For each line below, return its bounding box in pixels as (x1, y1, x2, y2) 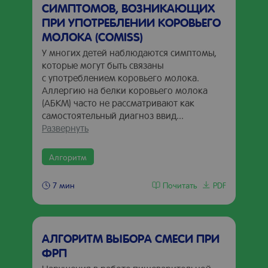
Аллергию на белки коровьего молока (42, 84, 208, 96)
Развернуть (42, 121, 89, 134)
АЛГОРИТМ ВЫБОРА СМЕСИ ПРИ (42, 230, 220, 246)
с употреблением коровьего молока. (42, 71, 199, 84)
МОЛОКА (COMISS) (42, 29, 143, 44)
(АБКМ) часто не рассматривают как (42, 96, 194, 109)
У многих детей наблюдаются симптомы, (42, 46, 217, 59)
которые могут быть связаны (42, 59, 163, 71)
